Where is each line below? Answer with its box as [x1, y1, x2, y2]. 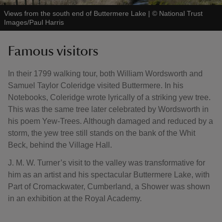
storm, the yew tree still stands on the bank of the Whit [8, 129, 195, 137]
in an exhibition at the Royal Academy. [8, 194, 142, 203]
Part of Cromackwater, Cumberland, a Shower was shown [8, 182, 210, 191]
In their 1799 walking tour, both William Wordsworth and [8, 69, 203, 78]
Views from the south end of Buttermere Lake [4, 9, 146, 17]
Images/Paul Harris [4, 18, 64, 26]
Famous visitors [8, 44, 102, 58]
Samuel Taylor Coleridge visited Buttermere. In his [8, 81, 183, 90]
